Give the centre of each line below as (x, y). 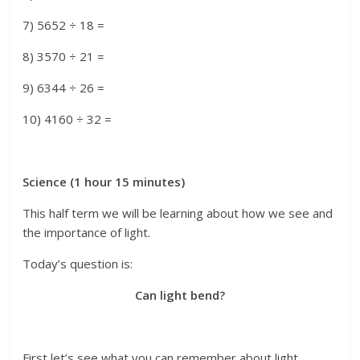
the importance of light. (87, 233)
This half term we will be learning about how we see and (178, 213)
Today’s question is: (78, 264)
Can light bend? (180, 295)
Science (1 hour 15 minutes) (104, 182)
